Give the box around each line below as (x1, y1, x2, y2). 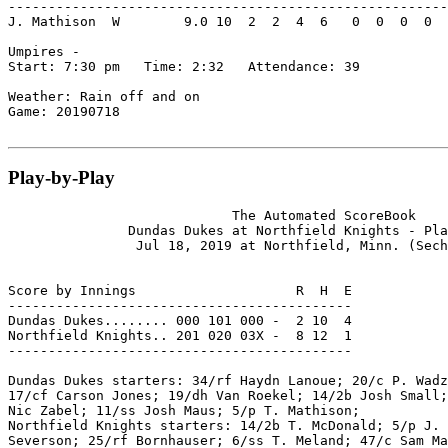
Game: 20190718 (8, 103, 120, 119)
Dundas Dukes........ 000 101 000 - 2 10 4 (8, 313, 352, 329)
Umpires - (8, 43, 80, 59)
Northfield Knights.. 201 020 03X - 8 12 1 (8, 328, 352, 344)
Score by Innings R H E (8, 283, 352, 299)
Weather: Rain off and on (8, 88, 200, 104)
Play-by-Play (8, 167, 115, 189)
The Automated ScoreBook (8, 208, 416, 224)
